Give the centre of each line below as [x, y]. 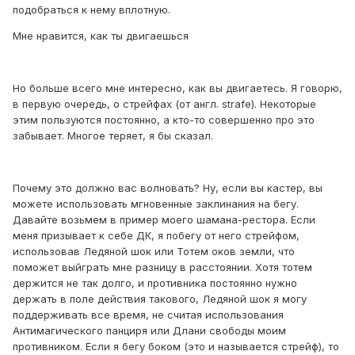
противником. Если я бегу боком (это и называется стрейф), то [176, 347]
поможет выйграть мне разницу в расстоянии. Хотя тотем [162, 267]
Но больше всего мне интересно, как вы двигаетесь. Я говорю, [177, 88]
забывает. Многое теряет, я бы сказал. [113, 136]
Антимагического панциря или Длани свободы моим [149, 331]
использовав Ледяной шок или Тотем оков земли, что [154, 252]
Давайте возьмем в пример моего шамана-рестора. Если [164, 220]
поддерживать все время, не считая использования [148, 315]
